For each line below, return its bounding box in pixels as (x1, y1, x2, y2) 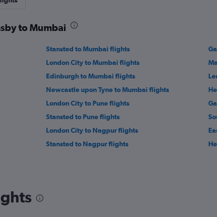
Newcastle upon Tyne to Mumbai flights (46, 86, 170, 93)
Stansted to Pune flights (46, 113, 120, 121)
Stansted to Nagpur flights (46, 140, 129, 148)
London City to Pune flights (46, 99, 130, 107)
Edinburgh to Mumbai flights (46, 72, 136, 80)
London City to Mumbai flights (46, 59, 140, 66)
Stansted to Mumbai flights (46, 45, 130, 53)
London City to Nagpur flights (46, 126, 139, 134)
